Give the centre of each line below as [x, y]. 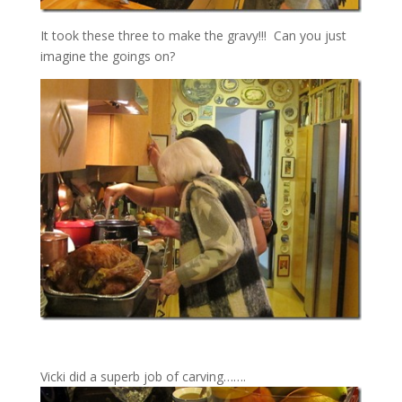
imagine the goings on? [107, 56]
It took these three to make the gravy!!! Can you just [193, 35]
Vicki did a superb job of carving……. [143, 377]
